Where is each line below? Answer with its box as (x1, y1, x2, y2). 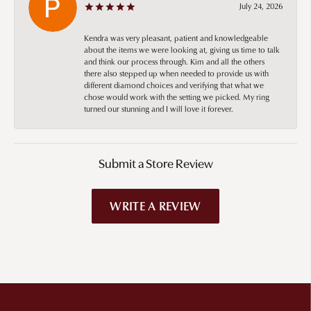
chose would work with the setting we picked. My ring (84, 90, 269, 103)
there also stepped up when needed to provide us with (84, 67, 269, 79)
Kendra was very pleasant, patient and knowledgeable (84, 31, 268, 44)
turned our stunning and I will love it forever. (84, 102, 233, 115)
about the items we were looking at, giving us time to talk (84, 43, 280, 56)
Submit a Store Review (98, 158, 213, 171)
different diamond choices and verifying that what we (84, 78, 264, 91)
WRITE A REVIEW (110, 197, 201, 215)
